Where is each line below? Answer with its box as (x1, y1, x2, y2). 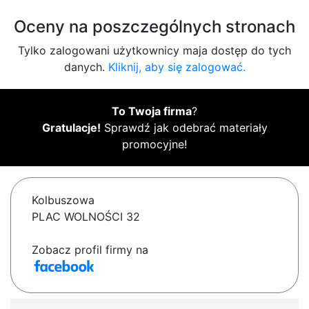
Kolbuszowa (32, 193, 94, 208)
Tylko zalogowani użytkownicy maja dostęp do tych (18, 43, 291, 58)
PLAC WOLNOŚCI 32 (32, 210, 140, 224)
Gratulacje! (41, 121, 101, 135)
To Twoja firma (112, 104, 192, 119)
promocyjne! (122, 137, 187, 152)
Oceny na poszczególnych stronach (14, 17, 295, 37)
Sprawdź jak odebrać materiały (100, 121, 268, 135)
